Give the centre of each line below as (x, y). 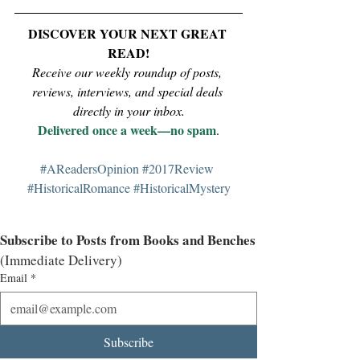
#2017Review (178, 168)
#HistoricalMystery (182, 188)
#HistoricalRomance (78, 188)
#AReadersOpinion (90, 168)
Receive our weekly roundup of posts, (129, 72)
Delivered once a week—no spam (127, 130)
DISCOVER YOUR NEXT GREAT (129, 33)
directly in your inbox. (129, 110)
